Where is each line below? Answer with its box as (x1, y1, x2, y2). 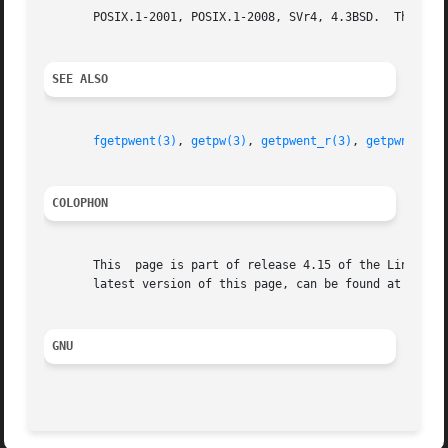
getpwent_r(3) (261, 134, 353, 149)
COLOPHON (52, 196, 109, 211)
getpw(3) (191, 134, 248, 149)
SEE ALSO (52, 72, 109, 87)
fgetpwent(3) (93, 134, 178, 149)
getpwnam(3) (366, 134, 444, 149)
